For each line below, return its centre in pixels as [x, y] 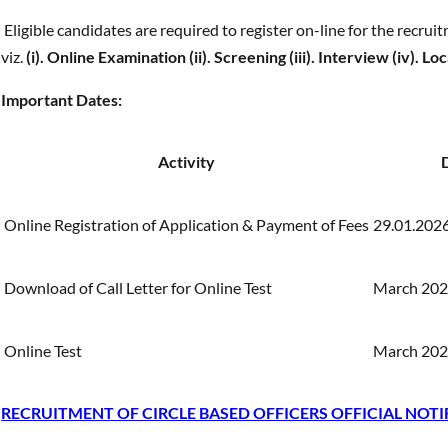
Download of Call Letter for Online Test [138, 287]
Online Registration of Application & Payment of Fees [186, 224]
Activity [186, 161]
